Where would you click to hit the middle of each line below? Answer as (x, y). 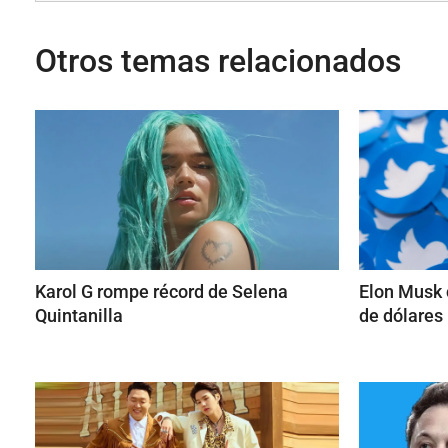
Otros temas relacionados (218, 61)
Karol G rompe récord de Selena (161, 291)
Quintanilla (79, 315)
